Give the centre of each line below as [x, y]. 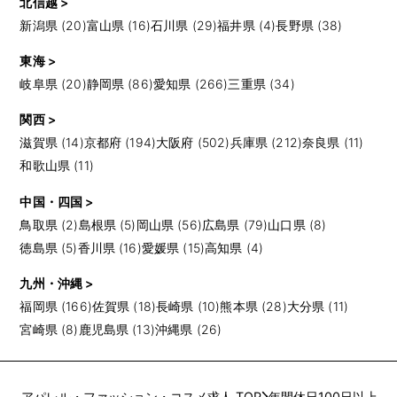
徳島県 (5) [49, 247]
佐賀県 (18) [124, 306]
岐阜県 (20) [53, 83]
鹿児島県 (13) [117, 329]
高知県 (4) [234, 247]
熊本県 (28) [253, 306]
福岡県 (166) [56, 306]
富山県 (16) [118, 25]
